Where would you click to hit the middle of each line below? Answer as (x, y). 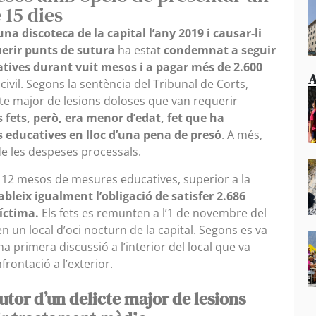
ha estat (139, 50)
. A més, (242, 135)
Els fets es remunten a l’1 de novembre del (153, 213)
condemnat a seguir (220, 50)
